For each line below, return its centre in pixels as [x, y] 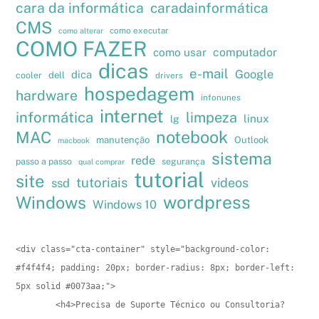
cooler [29, 75]
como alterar [81, 30]
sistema [242, 158]
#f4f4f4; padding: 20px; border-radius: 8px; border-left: [156, 268]
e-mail [209, 73]
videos [230, 182]
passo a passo [44, 161]
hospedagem [140, 94]
